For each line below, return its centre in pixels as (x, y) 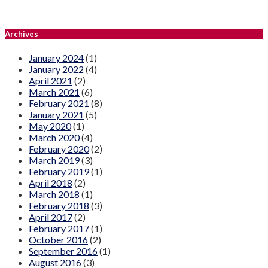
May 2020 (50, 126)
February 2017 (59, 229)
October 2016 (58, 240)
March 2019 (54, 160)
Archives (22, 34)
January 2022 (56, 69)
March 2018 (54, 194)
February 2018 (59, 206)
